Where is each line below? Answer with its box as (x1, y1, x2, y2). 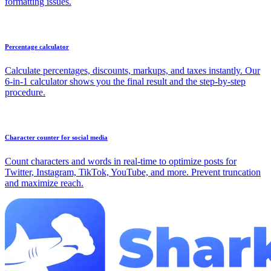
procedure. (5, 87, 45, 98)
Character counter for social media (5, 134, 108, 142)
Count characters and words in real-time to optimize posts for (5, 156, 237, 167)
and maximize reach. (5, 178, 83, 189)
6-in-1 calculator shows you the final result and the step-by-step (5, 76, 246, 87)
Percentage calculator (5, 43, 69, 51)
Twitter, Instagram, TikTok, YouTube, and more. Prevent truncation (5, 167, 261, 178)
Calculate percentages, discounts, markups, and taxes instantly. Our (5, 65, 260, 76)
